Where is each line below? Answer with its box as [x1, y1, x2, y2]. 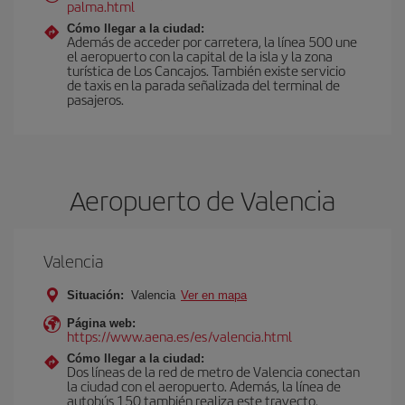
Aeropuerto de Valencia [70, 181, 335, 219]
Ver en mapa [181, 288, 247, 302]
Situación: [67, 288, 124, 302]
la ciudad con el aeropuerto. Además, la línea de [67, 376, 341, 395]
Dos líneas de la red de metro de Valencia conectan [67, 362, 360, 381]
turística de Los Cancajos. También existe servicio [67, 61, 345, 80]
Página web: [67, 316, 136, 330]
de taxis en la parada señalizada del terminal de [67, 75, 340, 94]
